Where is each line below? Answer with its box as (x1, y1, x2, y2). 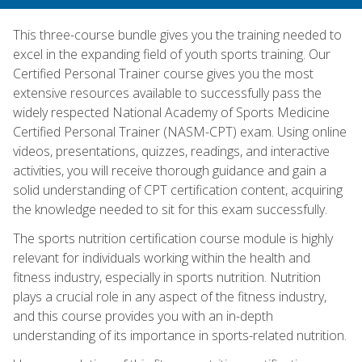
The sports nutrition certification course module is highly (13, 229, 333, 247)
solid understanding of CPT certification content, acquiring (13, 180, 343, 199)
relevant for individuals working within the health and (13, 248, 310, 267)
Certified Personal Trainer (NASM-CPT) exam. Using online (13, 122, 347, 141)
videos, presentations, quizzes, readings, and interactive (13, 141, 330, 160)
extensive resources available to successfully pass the (13, 83, 322, 102)
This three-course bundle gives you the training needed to (13, 25, 342, 44)
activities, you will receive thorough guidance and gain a (13, 161, 326, 179)
